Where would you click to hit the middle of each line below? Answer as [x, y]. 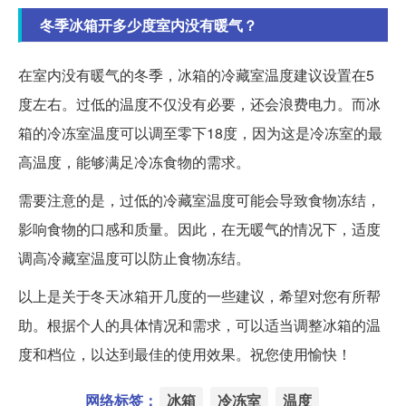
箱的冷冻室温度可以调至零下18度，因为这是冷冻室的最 [200, 132]
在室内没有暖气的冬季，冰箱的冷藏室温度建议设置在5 [196, 74]
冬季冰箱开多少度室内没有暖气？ [149, 24]
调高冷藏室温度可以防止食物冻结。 [134, 257]
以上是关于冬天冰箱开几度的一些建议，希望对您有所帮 [199, 295]
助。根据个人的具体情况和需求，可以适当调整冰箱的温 [199, 324]
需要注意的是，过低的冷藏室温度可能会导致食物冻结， [199, 199]
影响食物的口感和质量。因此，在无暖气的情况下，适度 [199, 228]
